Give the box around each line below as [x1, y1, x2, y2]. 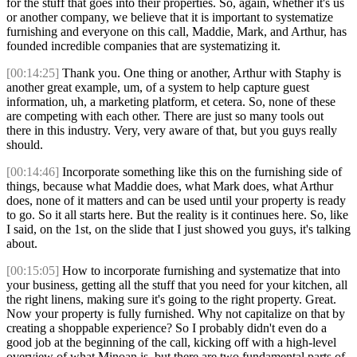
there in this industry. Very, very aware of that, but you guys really [6, 124, 337, 138]
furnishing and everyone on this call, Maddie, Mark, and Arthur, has [6, 25, 347, 39]
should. [6, 138, 43, 152]
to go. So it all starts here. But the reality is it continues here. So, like [6, 208, 348, 222]
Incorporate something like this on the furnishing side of [59, 165, 342, 179]
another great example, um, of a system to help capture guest [6, 80, 309, 95]
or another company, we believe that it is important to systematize [6, 10, 333, 25]
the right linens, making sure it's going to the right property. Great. [6, 292, 336, 307]
